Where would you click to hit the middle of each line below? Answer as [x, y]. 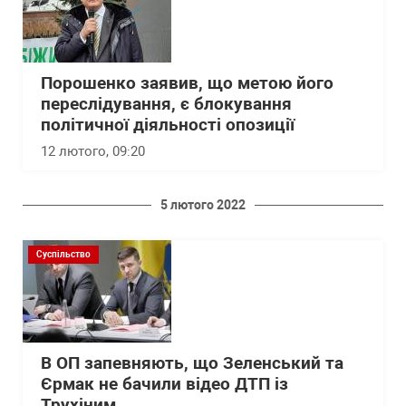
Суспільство [63, 255]
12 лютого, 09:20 [93, 152]
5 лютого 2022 [203, 205]
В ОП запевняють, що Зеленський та [192, 364]
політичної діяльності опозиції [168, 126]
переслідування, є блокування [166, 105]
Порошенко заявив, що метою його [187, 84]
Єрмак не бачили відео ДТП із [164, 385]
